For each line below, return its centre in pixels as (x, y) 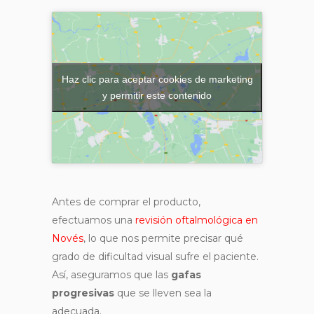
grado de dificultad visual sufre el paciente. (155, 256)
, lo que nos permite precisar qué (163, 238)
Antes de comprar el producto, (126, 202)
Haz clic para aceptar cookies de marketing (157, 79)
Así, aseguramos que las (111, 274)
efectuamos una (94, 220)
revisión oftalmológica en (197, 220)
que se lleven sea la (163, 293)
